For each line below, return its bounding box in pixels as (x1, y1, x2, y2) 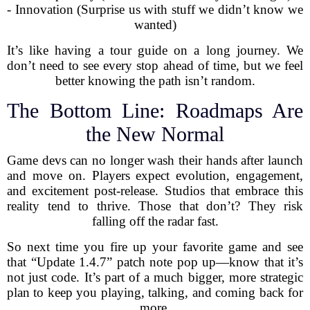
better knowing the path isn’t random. (55, 73, 255, 88)
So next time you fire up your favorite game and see (7, 239, 303, 254)
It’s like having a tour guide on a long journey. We (7, 43, 303, 57)
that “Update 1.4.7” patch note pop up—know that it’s (7, 255, 303, 269)
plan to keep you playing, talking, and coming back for (7, 285, 303, 300)
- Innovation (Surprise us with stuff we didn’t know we (7, 2, 303, 17)
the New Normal (86, 122, 224, 145)
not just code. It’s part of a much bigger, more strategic (7, 270, 303, 284)
